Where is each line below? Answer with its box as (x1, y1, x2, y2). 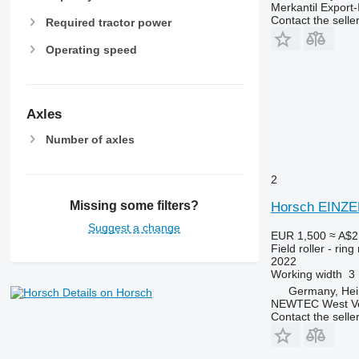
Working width (270, 267, 342, 280)
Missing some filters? (70, 198, 200, 212)
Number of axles (45, 132, 135, 146)
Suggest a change (88, 220, 181, 234)
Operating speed (45, 43, 137, 57)
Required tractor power (45, 16, 171, 30)
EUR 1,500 (270, 228, 326, 242)
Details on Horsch (62, 285, 152, 299)
